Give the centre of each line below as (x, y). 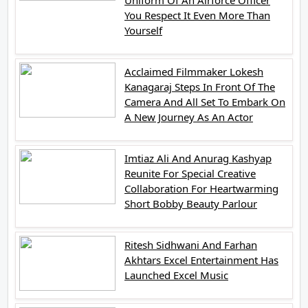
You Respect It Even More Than (197, 15)
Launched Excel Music (176, 275)
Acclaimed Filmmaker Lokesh (194, 71)
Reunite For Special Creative (190, 173)
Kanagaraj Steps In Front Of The (200, 86)
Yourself (143, 30)
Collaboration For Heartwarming (201, 188)
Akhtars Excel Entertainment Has (201, 260)
